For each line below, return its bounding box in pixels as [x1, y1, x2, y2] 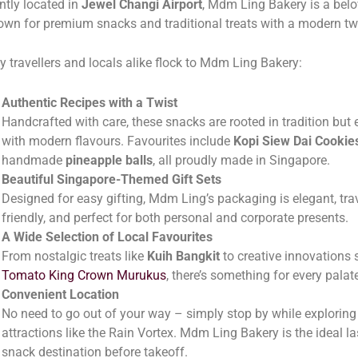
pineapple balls [65, 152, 153, 168]
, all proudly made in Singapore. [152, 152, 330, 168]
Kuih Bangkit [146, 248, 220, 264]
